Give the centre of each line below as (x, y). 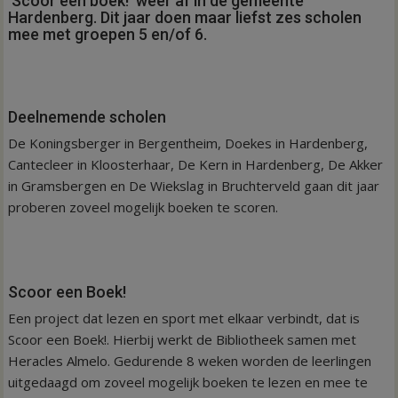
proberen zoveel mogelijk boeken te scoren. (143, 207)
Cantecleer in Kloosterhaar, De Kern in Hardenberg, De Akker (196, 164)
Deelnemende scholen (88, 116)
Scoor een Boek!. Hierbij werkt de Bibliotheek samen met (183, 339)
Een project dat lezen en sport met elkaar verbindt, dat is (184, 318)
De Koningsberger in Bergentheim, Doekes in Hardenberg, (188, 143)
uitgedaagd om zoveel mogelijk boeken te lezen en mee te (188, 382)
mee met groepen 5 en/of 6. (108, 34)
